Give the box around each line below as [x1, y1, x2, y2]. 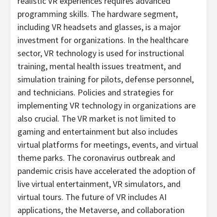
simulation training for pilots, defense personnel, [17, 74, 194, 85]
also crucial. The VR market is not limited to [17, 113, 176, 124]
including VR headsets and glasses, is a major [17, 21, 181, 33]
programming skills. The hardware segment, [17, 8, 178, 20]
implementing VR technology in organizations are [17, 100, 196, 111]
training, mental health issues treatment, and [17, 61, 181, 72]
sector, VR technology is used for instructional [17, 47, 184, 59]
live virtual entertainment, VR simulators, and [17, 178, 181, 190]
